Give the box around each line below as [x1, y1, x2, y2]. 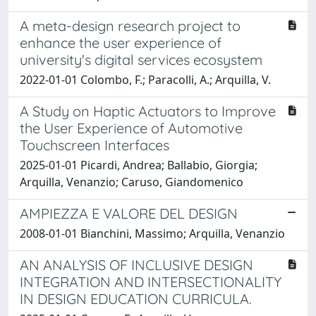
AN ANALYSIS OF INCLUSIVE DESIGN [20, 255, 253, 274]
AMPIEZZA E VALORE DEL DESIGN [20, 204, 238, 222]
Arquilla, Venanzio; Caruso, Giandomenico [20, 174, 243, 190]
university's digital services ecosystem [20, 50, 262, 68]
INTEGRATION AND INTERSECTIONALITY [20, 272, 281, 291]
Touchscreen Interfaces [20, 135, 169, 154]
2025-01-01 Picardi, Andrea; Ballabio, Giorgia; [20, 157, 257, 173]
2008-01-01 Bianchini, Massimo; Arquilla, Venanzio [20, 225, 285, 241]
